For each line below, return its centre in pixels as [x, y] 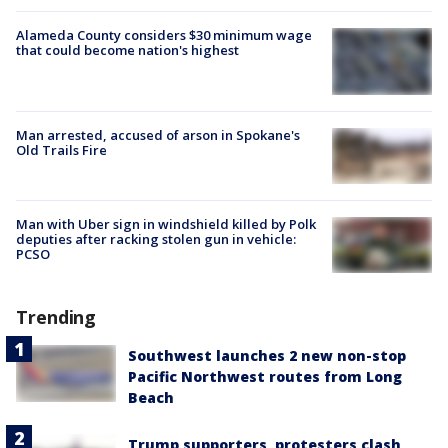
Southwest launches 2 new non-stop [267, 356]
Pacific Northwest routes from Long [265, 377]
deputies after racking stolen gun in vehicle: [156, 239]
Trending [56, 317]
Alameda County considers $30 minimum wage [164, 35]
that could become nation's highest [127, 50]
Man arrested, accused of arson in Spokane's [158, 134]
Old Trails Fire [61, 149]
